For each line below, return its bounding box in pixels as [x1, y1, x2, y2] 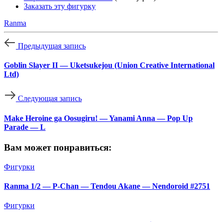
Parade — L [4, 122, 46, 131]
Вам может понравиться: [4, 142, 111, 153]
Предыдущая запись [18, 41, 86, 50]
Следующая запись [18, 94, 82, 103]
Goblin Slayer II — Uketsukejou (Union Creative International [4, 61, 215, 70]
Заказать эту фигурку [24, 1, 96, 10]
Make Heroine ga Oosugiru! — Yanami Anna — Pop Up [4, 113, 193, 122]
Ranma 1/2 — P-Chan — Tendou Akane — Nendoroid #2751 [4, 181, 210, 190]
